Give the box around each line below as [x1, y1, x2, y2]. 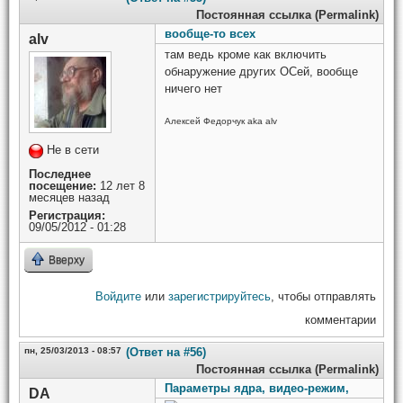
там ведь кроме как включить [165, 47, 327, 61]
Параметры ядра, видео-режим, [165, 381, 349, 395]
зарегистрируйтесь [168, 289, 271, 303]
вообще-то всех [165, 26, 255, 40]
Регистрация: [29, 208, 105, 222]
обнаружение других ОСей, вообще [165, 64, 358, 78]
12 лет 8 [96, 178, 145, 193]
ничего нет [165, 81, 222, 95]
